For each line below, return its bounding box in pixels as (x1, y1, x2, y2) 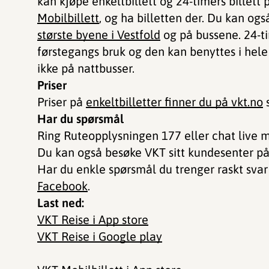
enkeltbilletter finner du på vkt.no (86, 95, 263, 109)
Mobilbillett (37, 11, 99, 25)
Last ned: (37, 196, 84, 210)
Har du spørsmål (37, 112, 124, 125)
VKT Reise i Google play (37, 229, 162, 243)
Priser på (37, 95, 86, 109)
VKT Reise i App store (37, 213, 148, 226)
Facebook (37, 179, 88, 193)
